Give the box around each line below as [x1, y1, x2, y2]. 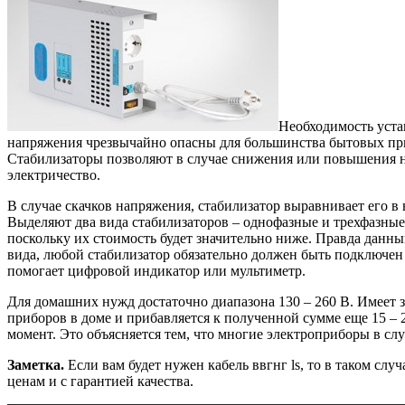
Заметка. [7, 356, 68, 372]
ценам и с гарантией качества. [7, 372, 193, 389]
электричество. [7, 166, 100, 183]
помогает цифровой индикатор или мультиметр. [7, 262, 306, 278]
